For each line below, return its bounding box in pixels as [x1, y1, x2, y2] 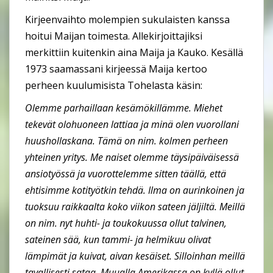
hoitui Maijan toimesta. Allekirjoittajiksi [25, 29, 202, 43]
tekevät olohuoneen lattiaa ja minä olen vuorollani [25, 117, 239, 131]
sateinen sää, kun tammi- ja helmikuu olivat [25, 232, 211, 246]
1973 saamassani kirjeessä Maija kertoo [25, 62, 207, 76]
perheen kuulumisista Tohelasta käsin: [25, 78, 202, 92]
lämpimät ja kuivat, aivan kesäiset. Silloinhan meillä [25, 249, 245, 263]
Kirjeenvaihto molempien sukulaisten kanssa [25, 12, 230, 26]
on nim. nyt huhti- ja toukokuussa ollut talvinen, [25, 216, 227, 230]
